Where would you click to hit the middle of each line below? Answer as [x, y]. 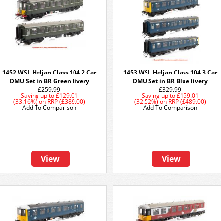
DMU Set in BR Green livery [49, 81]
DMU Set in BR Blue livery [170, 81]
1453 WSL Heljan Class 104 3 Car [170, 72]
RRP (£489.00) [187, 101]
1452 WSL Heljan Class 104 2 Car [49, 72]
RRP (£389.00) [66, 101]
